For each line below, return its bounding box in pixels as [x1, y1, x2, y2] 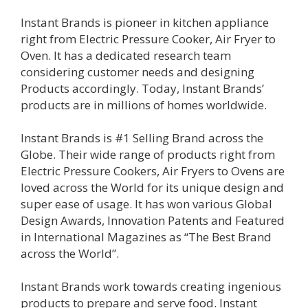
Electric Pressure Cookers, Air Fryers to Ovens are [21, 162, 285, 179]
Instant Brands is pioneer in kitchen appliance [21, 14, 269, 30]
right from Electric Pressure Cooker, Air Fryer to [21, 30, 276, 47]
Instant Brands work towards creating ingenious [21, 278, 281, 294]
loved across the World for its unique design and [21, 179, 284, 195]
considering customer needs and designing [21, 63, 254, 80]
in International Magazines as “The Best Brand [21, 228, 272, 245]
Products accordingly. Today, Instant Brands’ [21, 80, 264, 96]
